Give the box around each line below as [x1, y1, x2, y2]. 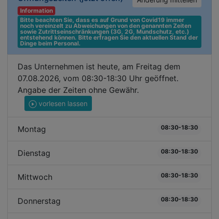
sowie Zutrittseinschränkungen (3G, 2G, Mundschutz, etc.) [20, 28, 189, 35]
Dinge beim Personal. [20, 40, 81, 47]
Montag [18, 124, 46, 134]
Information [20, 7, 53, 14]
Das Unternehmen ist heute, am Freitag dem [18, 62, 180, 71]
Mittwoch [18, 172, 52, 182]
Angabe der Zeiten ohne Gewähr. [18, 85, 139, 95]
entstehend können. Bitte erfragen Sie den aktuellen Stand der [20, 34, 198, 41]
